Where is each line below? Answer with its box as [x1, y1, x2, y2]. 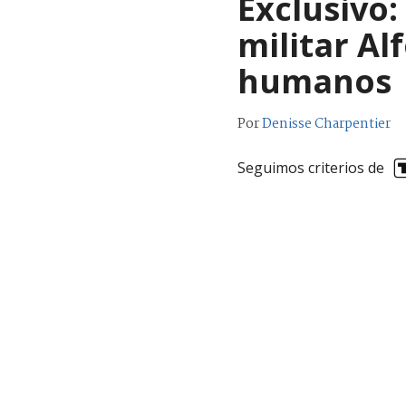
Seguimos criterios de [237, 158, 384, 179]
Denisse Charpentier [262, 112, 391, 135]
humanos [237, 58, 391, 103]
